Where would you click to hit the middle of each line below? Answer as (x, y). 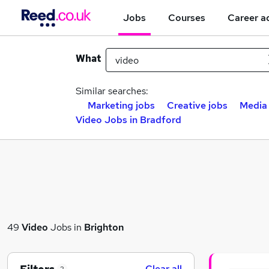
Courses (187, 17)
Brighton (104, 227)
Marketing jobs (121, 105)
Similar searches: (112, 91)
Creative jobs (197, 105)
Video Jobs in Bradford (128, 120)
